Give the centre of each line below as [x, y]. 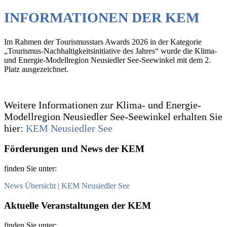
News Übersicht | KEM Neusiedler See [67, 186]
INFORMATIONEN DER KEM [102, 18]
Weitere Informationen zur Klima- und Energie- [103, 105]
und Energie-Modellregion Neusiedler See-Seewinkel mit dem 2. [107, 60]
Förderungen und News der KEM [75, 149]
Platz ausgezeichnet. [36, 69]
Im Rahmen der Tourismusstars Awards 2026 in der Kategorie [103, 42]
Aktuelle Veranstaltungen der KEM [79, 205]
